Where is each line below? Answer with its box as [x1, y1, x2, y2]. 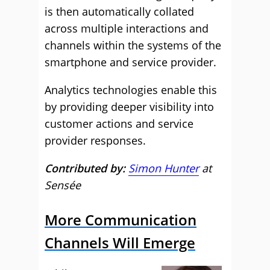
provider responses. [45, 133, 146, 148]
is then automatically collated [45, 4, 194, 19]
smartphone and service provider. [45, 55, 216, 69]
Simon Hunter [128, 161, 199, 175]
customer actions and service [45, 116, 193, 131]
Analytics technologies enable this [45, 83, 217, 97]
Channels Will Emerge [45, 233, 195, 253]
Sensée [45, 178, 81, 192]
